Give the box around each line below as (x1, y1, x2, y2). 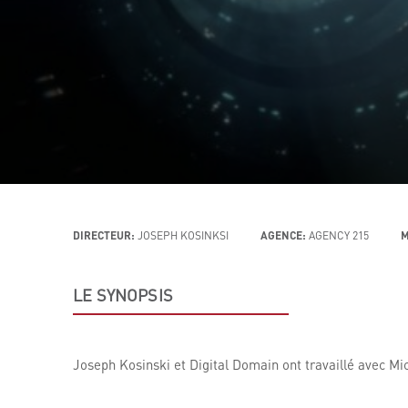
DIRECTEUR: (73, 228, 135, 242)
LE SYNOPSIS (73, 283, 173, 305)
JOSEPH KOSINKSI (138, 228, 229, 242)
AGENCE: (260, 228, 306, 242)
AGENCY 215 (309, 228, 369, 242)
